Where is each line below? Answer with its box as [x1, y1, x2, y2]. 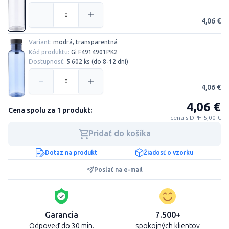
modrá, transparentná [52, 39, 118, 46]
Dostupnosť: [29, 58, 65, 65]
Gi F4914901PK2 [71, 49, 118, 56]
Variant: [29, 39, 52, 46]
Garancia [44, 210, 78, 220]
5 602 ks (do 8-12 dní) [65, 58, 128, 65]
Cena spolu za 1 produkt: [8, 106, 92, 115]
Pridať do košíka [88, 129, 151, 139]
